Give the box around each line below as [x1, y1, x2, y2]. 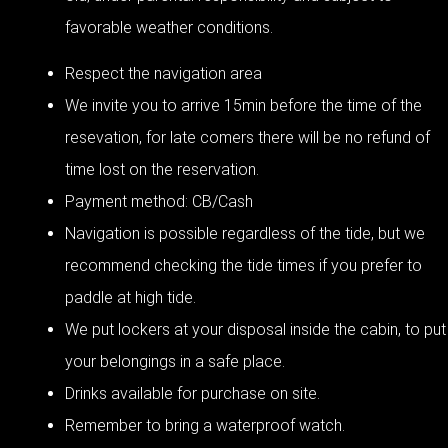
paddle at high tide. [65, 287, 196, 307]
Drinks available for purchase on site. [65, 383, 324, 403]
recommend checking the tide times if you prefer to [65, 255, 422, 275]
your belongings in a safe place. [65, 351, 285, 371]
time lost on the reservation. [65, 159, 259, 179]
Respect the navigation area [65, 63, 262, 83]
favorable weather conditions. [65, 17, 273, 37]
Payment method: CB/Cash [65, 191, 253, 211]
